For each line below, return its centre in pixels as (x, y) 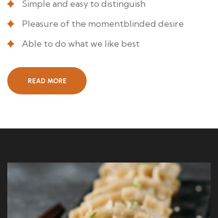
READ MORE (47, 81)
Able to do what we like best (81, 43)
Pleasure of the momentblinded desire (103, 23)
